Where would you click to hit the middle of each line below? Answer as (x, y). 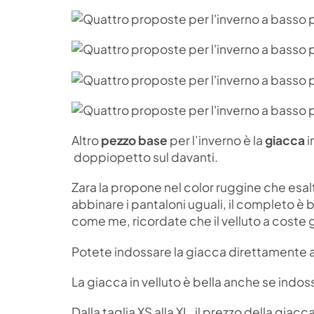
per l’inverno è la (216, 141)
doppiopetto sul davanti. (145, 157)
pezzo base (134, 141)
